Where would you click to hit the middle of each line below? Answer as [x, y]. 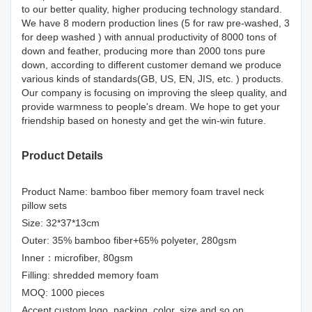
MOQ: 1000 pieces [63, 292]
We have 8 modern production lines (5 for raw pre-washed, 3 [156, 23]
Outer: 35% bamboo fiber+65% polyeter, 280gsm [129, 240]
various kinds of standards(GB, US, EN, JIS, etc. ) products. [153, 79]
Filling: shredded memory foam [90, 275]
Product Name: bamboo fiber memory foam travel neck [143, 192]
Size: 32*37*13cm [61, 223]
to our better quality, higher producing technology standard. [152, 9]
